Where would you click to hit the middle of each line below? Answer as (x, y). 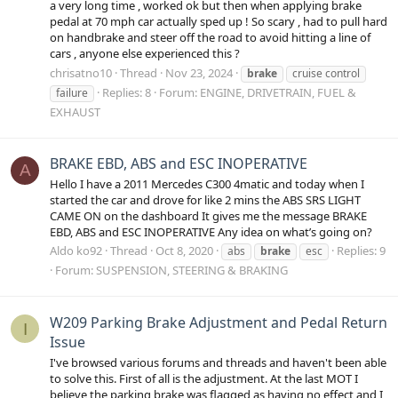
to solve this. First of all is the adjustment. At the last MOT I (204, 378)
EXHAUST (75, 111)
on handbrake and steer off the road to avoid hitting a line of (210, 38)
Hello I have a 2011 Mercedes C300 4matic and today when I (207, 184)
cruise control (326, 73)
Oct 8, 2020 (184, 251)
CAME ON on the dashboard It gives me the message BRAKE (208, 216)
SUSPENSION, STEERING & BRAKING (192, 271)
